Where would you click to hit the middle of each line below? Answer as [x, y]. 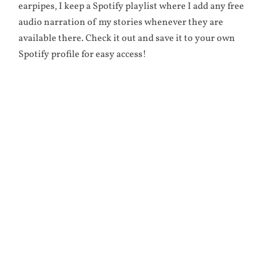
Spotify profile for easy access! [83, 55]
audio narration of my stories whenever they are [121, 23]
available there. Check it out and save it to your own [127, 39]
